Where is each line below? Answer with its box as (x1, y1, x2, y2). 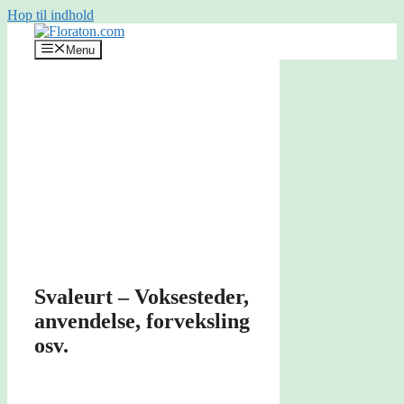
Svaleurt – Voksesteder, (34, 285, 249, 309)
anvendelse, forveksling (34, 309, 250, 334)
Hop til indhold (7, 7, 94, 23)
